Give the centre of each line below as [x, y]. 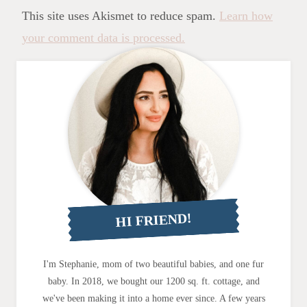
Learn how [246, 16]
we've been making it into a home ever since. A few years [153, 299]
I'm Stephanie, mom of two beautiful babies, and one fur [153, 265]
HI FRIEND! [153, 220]
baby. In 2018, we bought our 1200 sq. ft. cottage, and [153, 282]
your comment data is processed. [103, 38]
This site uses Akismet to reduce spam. [121, 16]
